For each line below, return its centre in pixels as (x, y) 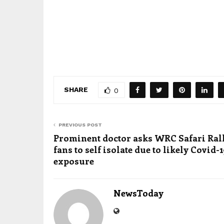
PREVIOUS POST (80, 125)
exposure (74, 161)
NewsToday (138, 193)
